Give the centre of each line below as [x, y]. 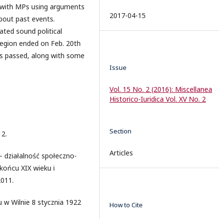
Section [120, 131]
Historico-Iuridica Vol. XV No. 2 [158, 99]
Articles [121, 153]
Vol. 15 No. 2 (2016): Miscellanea [161, 89]
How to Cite [126, 205]
